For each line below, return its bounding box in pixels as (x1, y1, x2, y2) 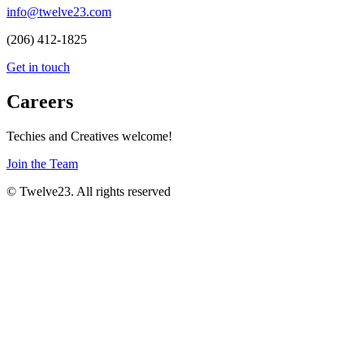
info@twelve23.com (6, 4, 111, 19)
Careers (6, 90, 73, 112)
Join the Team (6, 156, 78, 171)
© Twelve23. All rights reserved (6, 184, 171, 198)
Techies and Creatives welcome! (6, 128, 172, 143)
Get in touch (6, 59, 70, 74)
